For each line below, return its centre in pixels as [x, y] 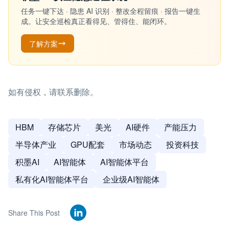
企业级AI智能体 [131, 179]
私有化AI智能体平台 [52, 179]
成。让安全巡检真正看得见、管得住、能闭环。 [96, 21]
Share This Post [34, 213]
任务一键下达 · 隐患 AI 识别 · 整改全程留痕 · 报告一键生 [111, 11]
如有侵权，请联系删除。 [53, 92]
